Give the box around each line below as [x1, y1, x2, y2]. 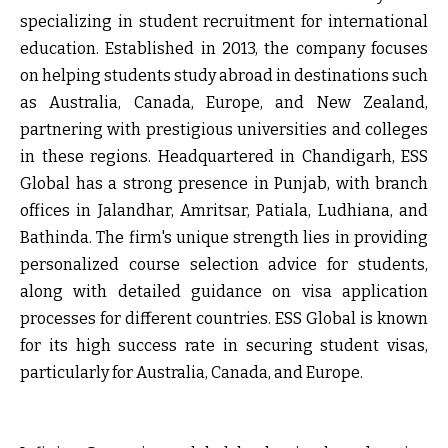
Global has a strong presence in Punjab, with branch [20, 173, 428, 193]
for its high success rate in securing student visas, [20, 335, 428, 355]
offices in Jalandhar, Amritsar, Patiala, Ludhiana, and [20, 200, 428, 220]
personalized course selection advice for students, [20, 254, 428, 274]
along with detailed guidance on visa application [20, 281, 428, 301]
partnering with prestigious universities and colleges [20, 119, 428, 139]
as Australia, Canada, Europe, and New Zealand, [20, 92, 428, 112]
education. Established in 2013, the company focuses [20, 38, 428, 58]
